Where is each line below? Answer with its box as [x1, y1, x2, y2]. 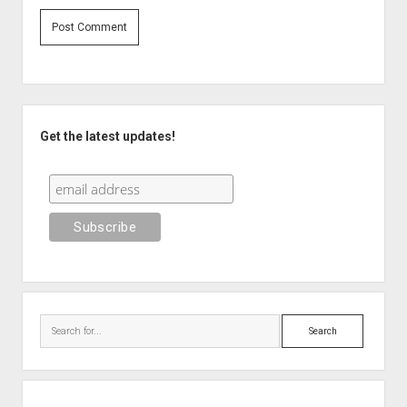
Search [281, 316, 323, 332]
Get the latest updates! [39, 128, 175, 144]
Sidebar [21, 104, 81, 124]
